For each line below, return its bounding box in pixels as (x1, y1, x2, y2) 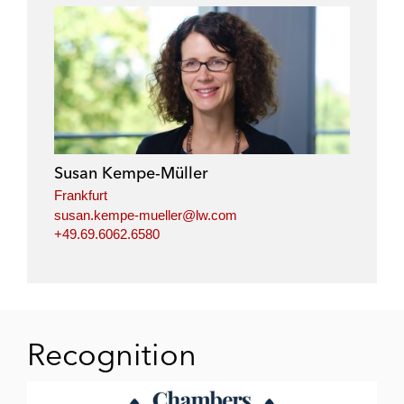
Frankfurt (54, 188, 107, 203)
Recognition (27, 335, 197, 373)
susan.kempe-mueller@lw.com (54, 207, 237, 223)
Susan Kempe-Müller (54, 162, 208, 183)
